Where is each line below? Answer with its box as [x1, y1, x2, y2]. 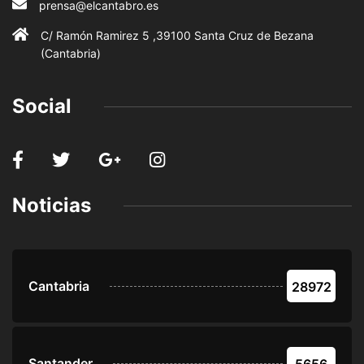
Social [12, 94, 71, 119]
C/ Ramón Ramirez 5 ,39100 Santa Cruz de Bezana [41, 28, 314, 43]
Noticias [12, 193, 91, 218]
